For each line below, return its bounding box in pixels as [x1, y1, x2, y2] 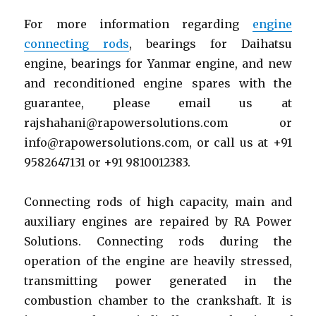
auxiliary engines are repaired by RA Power [24, 214, 292, 229]
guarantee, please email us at [24, 95, 292, 110]
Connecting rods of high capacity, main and [24, 194, 292, 209]
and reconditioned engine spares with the [24, 75, 292, 90]
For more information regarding [24, 16, 253, 31]
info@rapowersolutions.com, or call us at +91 [24, 135, 292, 150]
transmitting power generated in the [24, 273, 292, 288]
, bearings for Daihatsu [129, 36, 292, 51]
